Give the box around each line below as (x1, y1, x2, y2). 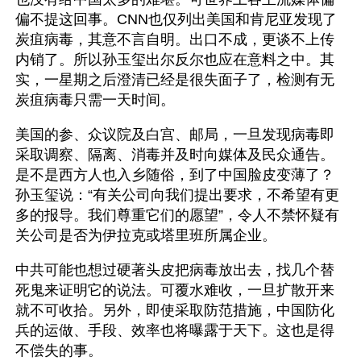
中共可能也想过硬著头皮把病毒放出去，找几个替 (15, 262, 334, 278)
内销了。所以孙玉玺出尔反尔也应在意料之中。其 (15, 52, 334, 68)
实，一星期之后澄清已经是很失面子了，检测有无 (15, 72, 334, 88)
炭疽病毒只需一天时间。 (15, 92, 175, 108)
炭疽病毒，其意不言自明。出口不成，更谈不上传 (15, 31, 334, 48)
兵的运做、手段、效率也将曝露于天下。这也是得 (15, 322, 334, 338)
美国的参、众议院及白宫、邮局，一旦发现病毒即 (15, 127, 334, 143)
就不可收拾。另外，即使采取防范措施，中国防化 (15, 302, 334, 318)
